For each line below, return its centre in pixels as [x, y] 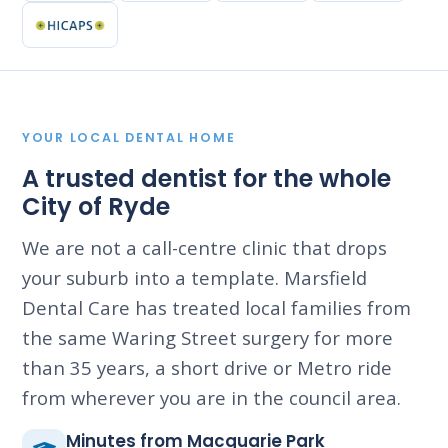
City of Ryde [96, 207]
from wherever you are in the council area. [211, 398]
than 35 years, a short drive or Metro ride [207, 368]
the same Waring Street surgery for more [207, 338]
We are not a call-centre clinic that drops [204, 248]
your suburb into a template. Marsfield [194, 278]
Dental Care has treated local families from [216, 308]
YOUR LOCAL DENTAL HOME [129, 138]
